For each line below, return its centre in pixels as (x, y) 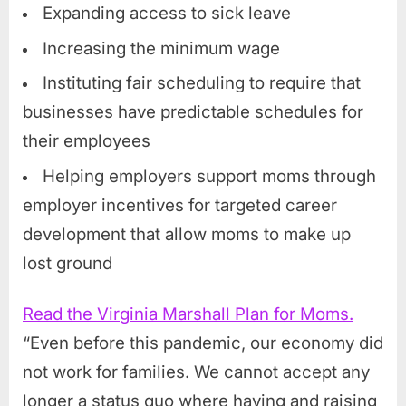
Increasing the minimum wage (161, 48)
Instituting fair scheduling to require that (202, 83)
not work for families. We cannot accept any (196, 372)
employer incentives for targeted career (180, 205)
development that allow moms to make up (187, 234)
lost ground (68, 263)
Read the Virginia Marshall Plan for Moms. (188, 314)
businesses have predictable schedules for (193, 112)
